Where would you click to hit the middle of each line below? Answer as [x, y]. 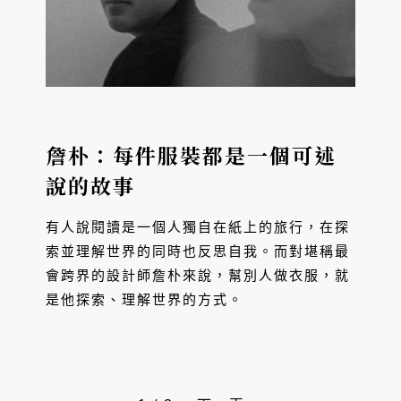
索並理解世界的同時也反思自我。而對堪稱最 [197, 252]
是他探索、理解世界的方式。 [144, 300]
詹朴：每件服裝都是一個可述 [191, 156]
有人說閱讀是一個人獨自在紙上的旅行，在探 [197, 228]
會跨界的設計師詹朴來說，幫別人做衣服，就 [197, 276]
